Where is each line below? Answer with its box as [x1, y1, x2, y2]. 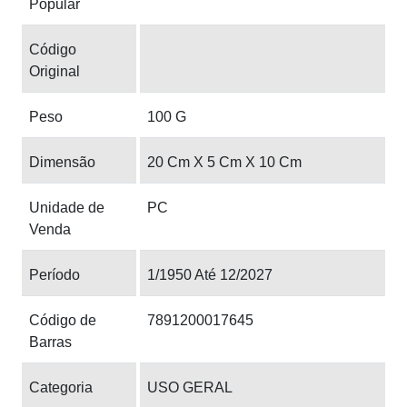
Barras [29, 333, 72, 350]
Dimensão [29, 154, 95, 170]
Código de [29, 312, 96, 328]
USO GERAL [147, 379, 233, 395]
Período [29, 266, 80, 283]
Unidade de [29, 199, 104, 215]
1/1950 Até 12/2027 [147, 266, 273, 283]
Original [29, 63, 80, 79]
